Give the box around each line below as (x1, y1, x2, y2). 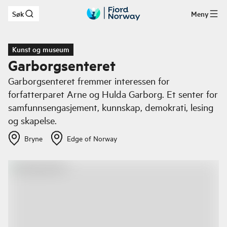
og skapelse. (8, 114, 57, 127)
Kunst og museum (12, 44, 69, 54)
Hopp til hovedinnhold (24, 12, 93, 22)
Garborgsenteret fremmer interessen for (8, 74, 170, 87)
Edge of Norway (67, 133, 117, 143)
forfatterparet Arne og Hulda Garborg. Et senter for (8, 88, 218, 100)
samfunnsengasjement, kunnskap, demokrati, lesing (8, 101, 213, 113)
